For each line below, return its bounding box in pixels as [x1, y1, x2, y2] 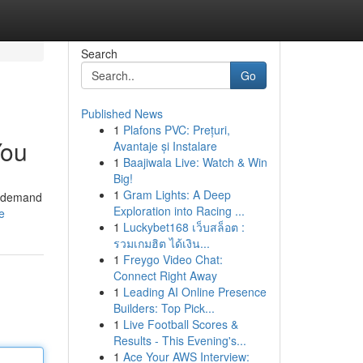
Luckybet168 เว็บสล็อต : [122, 219, 245, 235]
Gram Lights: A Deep [122, 186, 231, 203]
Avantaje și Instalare [113, 138, 217, 154]
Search [80, 45, 117, 62]
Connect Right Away [113, 267, 217, 284]
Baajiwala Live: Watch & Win [122, 154, 267, 170]
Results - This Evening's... [113, 332, 246, 348]
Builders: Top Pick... [113, 300, 215, 316]
